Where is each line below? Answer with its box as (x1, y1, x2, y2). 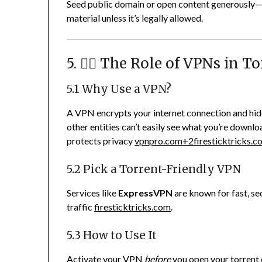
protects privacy (67, 135, 133, 147)
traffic (67, 201, 93, 213)
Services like (67, 187, 119, 199)
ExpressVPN (118, 187, 173, 199)
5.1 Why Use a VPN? (67, 82, 172, 96)
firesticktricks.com (94, 201, 171, 213)
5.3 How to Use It (67, 229, 157, 243)
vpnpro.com (135, 135, 183, 147)
